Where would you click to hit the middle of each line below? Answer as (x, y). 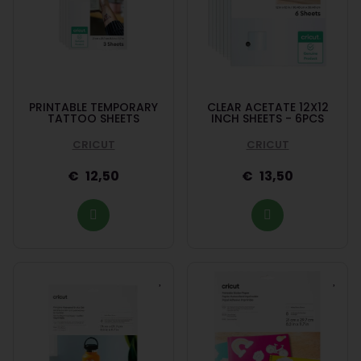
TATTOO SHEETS (93, 118)
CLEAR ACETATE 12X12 (268, 107)
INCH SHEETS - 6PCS (268, 118)
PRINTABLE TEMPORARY (93, 107)
